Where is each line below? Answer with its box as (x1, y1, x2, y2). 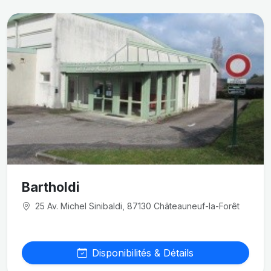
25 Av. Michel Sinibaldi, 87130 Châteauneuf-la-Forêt (33, 201, 240, 211)
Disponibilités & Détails (92, 247, 194, 259)
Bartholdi (22, 179, 80, 195)
